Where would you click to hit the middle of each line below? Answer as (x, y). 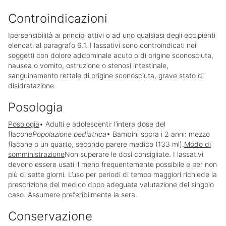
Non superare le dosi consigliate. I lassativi (134, 154)
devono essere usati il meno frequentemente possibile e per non (112, 164)
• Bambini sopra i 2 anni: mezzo (158, 134)
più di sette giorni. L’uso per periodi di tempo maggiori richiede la (112, 175)
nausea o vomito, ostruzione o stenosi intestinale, (88, 66)
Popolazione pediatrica (69, 134)
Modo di (197, 144)
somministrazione (36, 154)
